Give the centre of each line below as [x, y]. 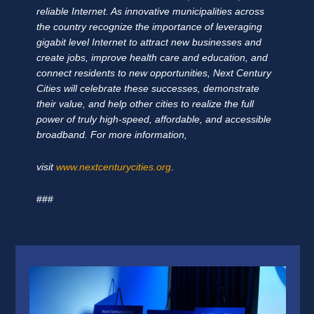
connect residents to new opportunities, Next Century [154, 74]
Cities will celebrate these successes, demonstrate [148, 89]
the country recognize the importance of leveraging [149, 27]
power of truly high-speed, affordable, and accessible [154, 120]
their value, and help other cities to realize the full [145, 104]
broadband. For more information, [112, 135]
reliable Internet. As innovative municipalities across [150, 12]
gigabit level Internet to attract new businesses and [149, 43]
